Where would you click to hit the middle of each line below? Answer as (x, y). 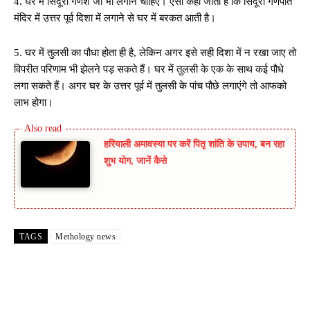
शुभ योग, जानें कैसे (135, 161)
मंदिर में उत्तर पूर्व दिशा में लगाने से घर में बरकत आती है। (115, 18)
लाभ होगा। (34, 103)
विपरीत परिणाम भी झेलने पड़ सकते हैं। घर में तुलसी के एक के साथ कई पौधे (149, 70)
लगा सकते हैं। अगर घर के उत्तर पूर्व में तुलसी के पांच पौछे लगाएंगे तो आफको (150, 86)
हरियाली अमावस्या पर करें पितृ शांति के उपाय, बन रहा (194, 145)
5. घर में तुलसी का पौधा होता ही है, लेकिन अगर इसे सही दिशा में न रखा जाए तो (155, 53)
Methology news (85, 236)
